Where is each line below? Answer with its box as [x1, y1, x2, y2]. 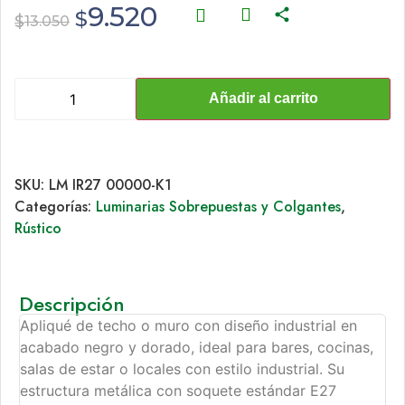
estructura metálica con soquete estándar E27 [20, 381, 336, 400]
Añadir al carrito [208, 90, 318, 106]
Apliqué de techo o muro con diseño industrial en [20, 316, 357, 334]
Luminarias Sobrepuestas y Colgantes [96, 196, 341, 217]
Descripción [19, 289, 125, 318]
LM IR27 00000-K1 [49, 174, 172, 195]
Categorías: [14, 196, 96, 217]
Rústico [14, 218, 61, 239]
